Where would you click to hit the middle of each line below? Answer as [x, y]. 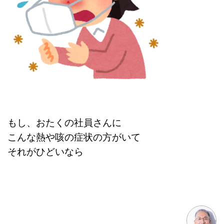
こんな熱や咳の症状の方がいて [74, 136]
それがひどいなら [45, 151]
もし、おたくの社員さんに [64, 122]
